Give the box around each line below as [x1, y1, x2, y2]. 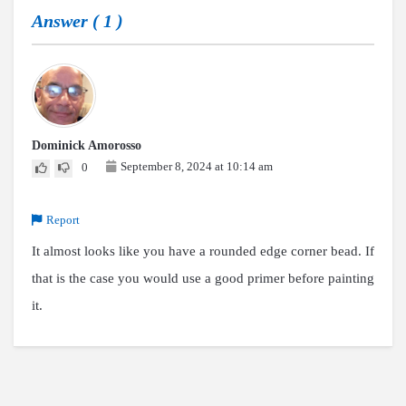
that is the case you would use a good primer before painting [32, 271, 374, 285]
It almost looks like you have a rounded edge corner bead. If [32, 244, 374, 258]
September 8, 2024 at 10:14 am [121, 159, 273, 173]
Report [46, 213, 80, 227]
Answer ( [32, 11, 103, 31]
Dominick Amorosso [32, 139, 141, 152]
